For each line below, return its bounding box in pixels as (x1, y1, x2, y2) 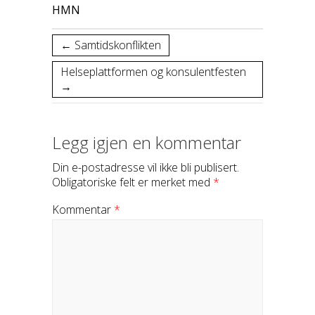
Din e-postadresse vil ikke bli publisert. (52, 160, 239, 176)
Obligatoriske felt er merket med (52, 174, 213, 191)
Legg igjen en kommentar (52, 131, 241, 155)
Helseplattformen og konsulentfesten (60, 64, 246, 80)
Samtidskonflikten (72, 37, 161, 53)
